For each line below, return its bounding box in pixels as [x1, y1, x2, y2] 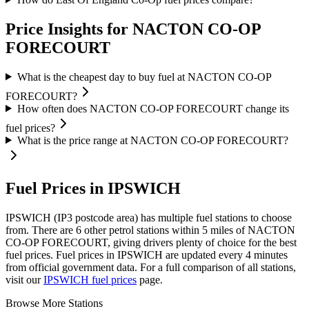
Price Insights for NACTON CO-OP [6, 19, 261, 38]
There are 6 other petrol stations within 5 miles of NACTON [29, 224, 295, 237]
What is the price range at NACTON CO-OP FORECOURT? [17, 134, 288, 146]
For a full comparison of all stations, [140, 261, 296, 274]
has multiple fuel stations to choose [141, 212, 292, 224]
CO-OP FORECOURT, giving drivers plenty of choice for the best [6, 237, 297, 249]
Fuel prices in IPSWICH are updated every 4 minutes [56, 249, 288, 261]
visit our [6, 274, 41, 286]
